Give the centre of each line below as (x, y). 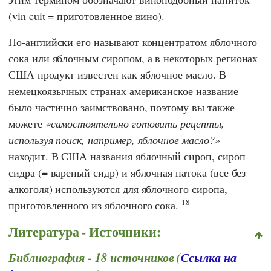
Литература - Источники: (85, 232)
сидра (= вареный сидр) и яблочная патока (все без (127, 173)
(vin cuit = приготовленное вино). (87, 16)
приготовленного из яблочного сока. (95, 205)
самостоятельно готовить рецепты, (137, 124)
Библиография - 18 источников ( (95, 257)
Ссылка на (209, 257)
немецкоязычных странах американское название (123, 91)
